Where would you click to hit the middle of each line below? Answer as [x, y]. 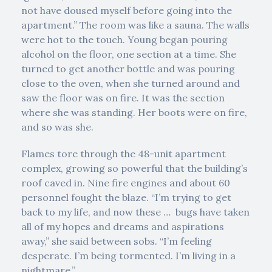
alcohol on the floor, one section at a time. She [129, 54]
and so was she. [57, 127]
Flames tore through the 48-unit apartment [124, 154]
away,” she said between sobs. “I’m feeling [117, 241]
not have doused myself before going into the [127, 10]
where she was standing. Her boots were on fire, [134, 112]
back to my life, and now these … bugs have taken [135, 212]
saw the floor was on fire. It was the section [123, 98]
